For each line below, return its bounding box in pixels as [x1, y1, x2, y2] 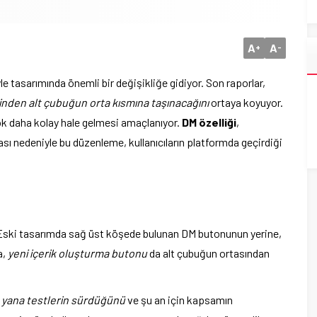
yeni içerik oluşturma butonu [8, 246, 147, 260]
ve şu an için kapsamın [125, 293, 233, 306]
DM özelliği [182, 115, 236, 129]
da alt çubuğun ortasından [147, 246, 270, 260]
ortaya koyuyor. [209, 96, 283, 109]
